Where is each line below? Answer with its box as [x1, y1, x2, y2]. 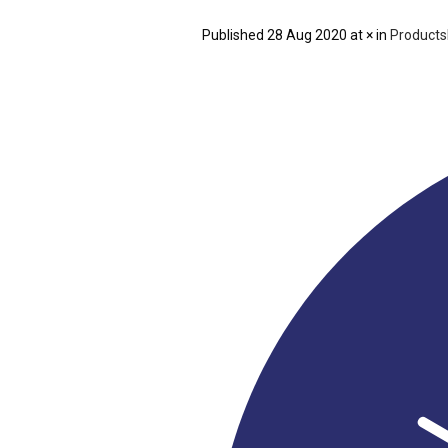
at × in [347, 27, 390, 43]
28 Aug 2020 [267, 27, 347, 43]
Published [202, 27, 267, 43]
